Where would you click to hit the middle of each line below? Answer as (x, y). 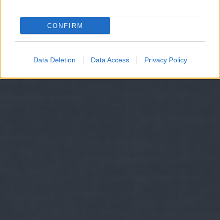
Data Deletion (54, 60)
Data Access (110, 60)
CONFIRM (65, 26)
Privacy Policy (165, 60)
